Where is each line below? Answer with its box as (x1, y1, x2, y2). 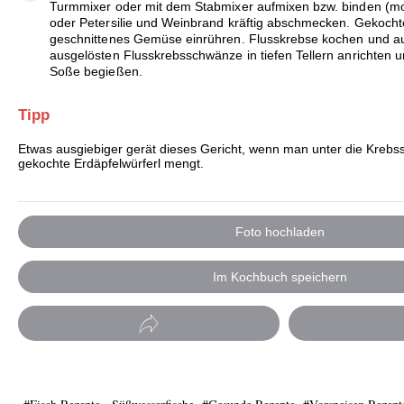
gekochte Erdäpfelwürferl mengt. (18, 156, 204, 171)
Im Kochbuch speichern (212, 270, 347, 285)
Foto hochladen (234, 224, 325, 239)
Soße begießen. (50, 64, 142, 79)
